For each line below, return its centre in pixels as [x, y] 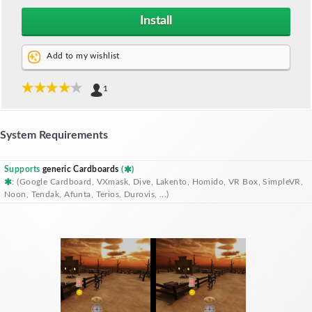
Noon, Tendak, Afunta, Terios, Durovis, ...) [87, 195]
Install [156, 21]
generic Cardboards [80, 170]
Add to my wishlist [83, 56]
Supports [23, 170]
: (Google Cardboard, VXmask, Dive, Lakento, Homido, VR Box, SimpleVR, [158, 182]
